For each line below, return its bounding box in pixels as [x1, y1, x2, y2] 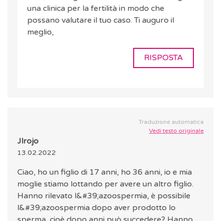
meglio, [27, 27, 54, 37]
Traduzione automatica [139, 118, 204, 126]
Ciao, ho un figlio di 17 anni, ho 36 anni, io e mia [17, 167, 192, 178]
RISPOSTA [144, 53, 183, 63]
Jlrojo [17, 136, 38, 147]
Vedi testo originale [149, 127, 204, 135]
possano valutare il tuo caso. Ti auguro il [27, 15, 174, 26]
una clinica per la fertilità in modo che [27, 3, 164, 14]
